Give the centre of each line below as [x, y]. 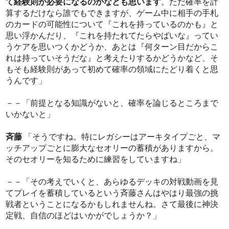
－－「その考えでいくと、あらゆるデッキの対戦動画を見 [112, 182]
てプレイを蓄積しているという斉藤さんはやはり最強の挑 [112, 193]
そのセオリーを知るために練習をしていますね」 [96, 159]
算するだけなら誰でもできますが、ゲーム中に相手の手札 [112, 13]
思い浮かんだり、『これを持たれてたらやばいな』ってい [112, 36]
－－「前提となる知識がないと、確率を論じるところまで [112, 103]
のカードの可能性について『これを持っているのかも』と [112, 25]
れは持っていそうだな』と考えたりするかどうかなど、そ [112, 58]
